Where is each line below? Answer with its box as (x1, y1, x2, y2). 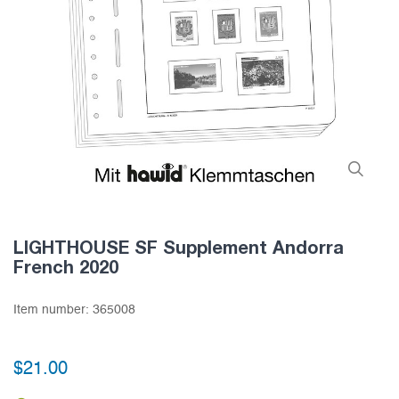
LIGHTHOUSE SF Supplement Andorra (13, 236, 344, 258)
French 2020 (13, 256, 118, 278)
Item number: (13, 304, 93, 317)
